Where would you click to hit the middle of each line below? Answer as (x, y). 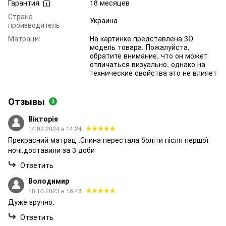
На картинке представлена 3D (142, 39)
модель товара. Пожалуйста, (140, 47)
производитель (34, 25)
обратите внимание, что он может (149, 56)
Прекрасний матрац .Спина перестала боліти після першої (108, 140)
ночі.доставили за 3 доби (51, 150)
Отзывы (26, 102)
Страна (20, 16)
